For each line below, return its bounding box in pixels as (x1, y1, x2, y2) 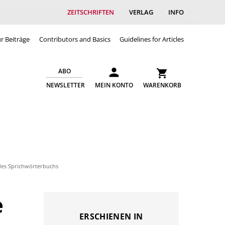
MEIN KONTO (95, 81, 133, 89)
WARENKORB (143, 81, 181, 89)
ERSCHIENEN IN (79, 211, 143, 222)
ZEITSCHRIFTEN (67, 8, 114, 17)
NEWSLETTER (46, 81, 85, 89)
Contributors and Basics (39, 34, 110, 44)
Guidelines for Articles (120, 34, 184, 44)
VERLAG (129, 8, 153, 17)
